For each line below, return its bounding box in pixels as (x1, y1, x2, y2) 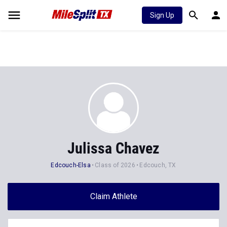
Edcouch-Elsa (51, 162, 91, 169)
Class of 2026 (95, 162, 135, 169)
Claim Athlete (90, 192, 137, 201)
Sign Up (150, 11, 174, 19)
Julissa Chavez (67, 139, 160, 157)
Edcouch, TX (139, 162, 176, 169)
